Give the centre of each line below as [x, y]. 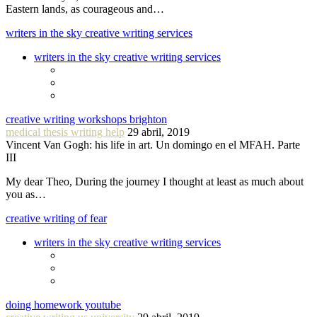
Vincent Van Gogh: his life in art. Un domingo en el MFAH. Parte [153, 144]
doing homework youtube [63, 304]
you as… [26, 194]
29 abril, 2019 [158, 132]
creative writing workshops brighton [86, 119]
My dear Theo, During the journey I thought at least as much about [155, 181]
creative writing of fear [56, 218]
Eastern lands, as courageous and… [85, 8]
